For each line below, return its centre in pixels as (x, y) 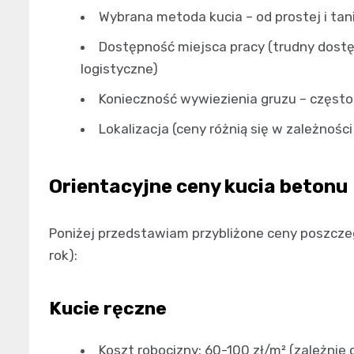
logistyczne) (119, 68)
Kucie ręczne (108, 308)
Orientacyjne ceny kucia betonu (198, 186)
